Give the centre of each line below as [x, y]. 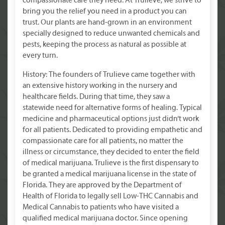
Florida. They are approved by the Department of [102, 185]
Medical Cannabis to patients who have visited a [101, 207]
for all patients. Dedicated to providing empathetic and [113, 130]
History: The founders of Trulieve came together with [109, 75]
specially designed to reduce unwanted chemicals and [111, 34]
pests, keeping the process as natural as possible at [104, 45]
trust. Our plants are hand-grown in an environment [107, 23]
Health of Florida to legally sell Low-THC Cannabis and [110, 196]
